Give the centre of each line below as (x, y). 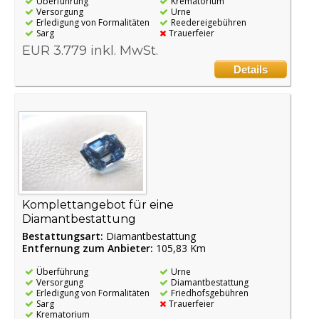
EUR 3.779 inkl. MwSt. (90, 50)
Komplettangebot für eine (98, 204)
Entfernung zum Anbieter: (88, 248)
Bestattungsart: (64, 236)
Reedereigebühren (208, 22)
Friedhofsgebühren (209, 293)
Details (251, 69)
